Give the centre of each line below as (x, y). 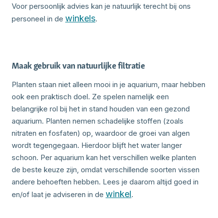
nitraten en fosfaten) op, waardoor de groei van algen (101, 133)
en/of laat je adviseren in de (59, 194)
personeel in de (38, 18)
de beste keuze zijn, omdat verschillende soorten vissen (106, 169)
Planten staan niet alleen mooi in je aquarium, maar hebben (109, 84)
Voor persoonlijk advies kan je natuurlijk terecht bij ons (101, 6)
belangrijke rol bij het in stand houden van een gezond (101, 109)
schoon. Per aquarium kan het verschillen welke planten (104, 157)
